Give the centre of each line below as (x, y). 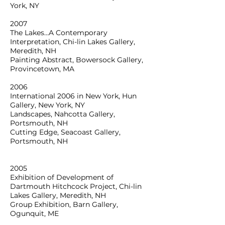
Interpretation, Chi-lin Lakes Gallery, (73, 42)
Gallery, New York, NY (47, 105)
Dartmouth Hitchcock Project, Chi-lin (76, 186)
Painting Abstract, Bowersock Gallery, (77, 60)
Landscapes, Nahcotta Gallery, (63, 114)
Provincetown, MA (42, 69)
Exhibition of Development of (62, 177)
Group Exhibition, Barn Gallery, (64, 204)
